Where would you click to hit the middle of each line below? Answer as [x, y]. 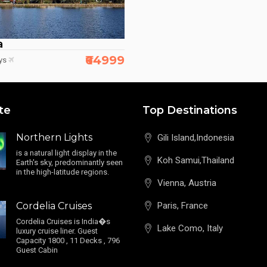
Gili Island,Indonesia [196, 138]
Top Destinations [190, 111]
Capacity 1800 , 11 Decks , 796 [68, 241]
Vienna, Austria [187, 183]
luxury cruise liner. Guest [57, 231]
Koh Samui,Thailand [196, 161]
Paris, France [183, 206]
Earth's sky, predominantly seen [69, 163]
